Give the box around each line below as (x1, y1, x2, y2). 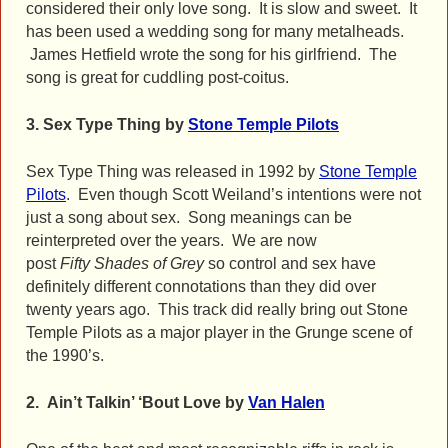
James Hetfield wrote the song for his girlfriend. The (26, 46, 397, 64)
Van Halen (248, 394, 325, 412)
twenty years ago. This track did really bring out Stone (26, 301, 408, 319)
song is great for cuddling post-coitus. (26, 69, 289, 87)
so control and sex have (204, 255, 376, 273)
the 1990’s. (26, 347, 104, 365)
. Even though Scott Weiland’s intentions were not (66, 186, 421, 204)
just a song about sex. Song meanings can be (26, 209, 352, 227)
